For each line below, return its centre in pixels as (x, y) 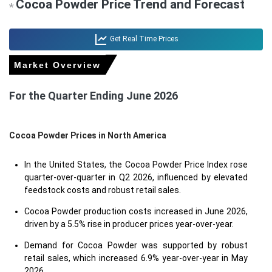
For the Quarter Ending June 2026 (93, 96)
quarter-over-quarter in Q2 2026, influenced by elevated (136, 177)
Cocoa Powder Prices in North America (88, 135)
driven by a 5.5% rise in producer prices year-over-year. (129, 224)
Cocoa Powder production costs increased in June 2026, (136, 211)
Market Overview (57, 65)
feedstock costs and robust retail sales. (103, 190)
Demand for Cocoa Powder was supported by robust (136, 245)
